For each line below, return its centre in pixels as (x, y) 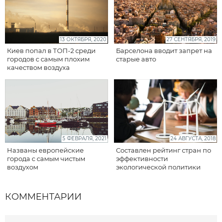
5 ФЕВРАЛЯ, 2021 (84, 139)
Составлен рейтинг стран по (164, 150)
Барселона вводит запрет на (164, 51)
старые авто (136, 59)
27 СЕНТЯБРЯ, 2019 (191, 39)
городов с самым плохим (48, 59)
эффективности (142, 158)
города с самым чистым (46, 158)
